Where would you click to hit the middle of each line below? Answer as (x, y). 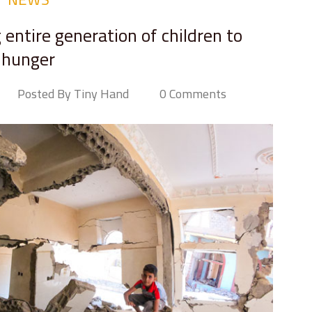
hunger (29, 58)
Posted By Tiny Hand (73, 93)
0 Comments (193, 93)
